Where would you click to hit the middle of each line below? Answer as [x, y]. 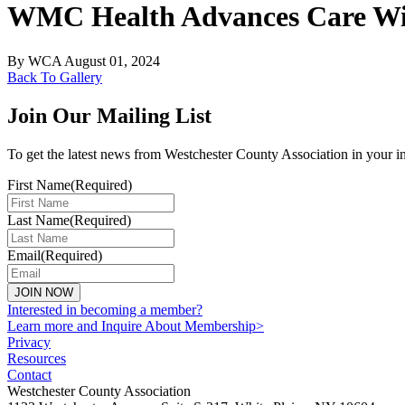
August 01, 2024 [112, 61]
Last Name [38, 220]
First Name [39, 184]
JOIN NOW [44, 292]
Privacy [29, 342]
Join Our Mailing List [109, 115]
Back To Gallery [55, 77]
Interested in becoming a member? [105, 309]
